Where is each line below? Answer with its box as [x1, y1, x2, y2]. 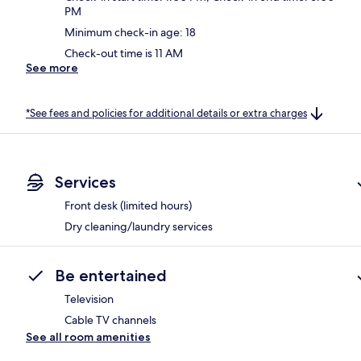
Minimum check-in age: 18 [64, 24, 196, 39]
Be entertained [55, 266, 167, 286]
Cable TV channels [64, 313, 156, 328]
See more [26, 60, 78, 75]
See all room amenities [26, 330, 151, 345]
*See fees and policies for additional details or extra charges [26, 106, 307, 120]
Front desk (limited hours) [64, 198, 192, 214]
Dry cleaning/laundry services [64, 219, 213, 234]
